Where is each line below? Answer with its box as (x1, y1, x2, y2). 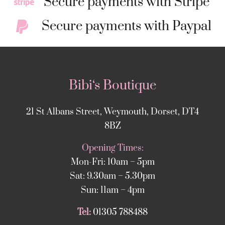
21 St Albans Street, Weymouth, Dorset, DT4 (26, 106, 199, 118)
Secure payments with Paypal (42, 18, 212, 35)
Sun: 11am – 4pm (80, 185, 145, 196)
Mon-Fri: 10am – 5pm (70, 157, 155, 168)
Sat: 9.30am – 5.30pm (70, 171, 155, 182)
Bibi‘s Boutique (69, 77, 156, 94)
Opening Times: (81, 143, 144, 154)
